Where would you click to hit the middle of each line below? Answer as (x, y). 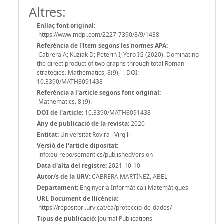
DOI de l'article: (60, 112)
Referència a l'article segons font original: (99, 92)
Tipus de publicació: (67, 218)
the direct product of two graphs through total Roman (111, 63)
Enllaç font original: (66, 25)
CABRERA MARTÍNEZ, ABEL (129, 176)
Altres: (47, 12)
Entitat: (48, 134)
